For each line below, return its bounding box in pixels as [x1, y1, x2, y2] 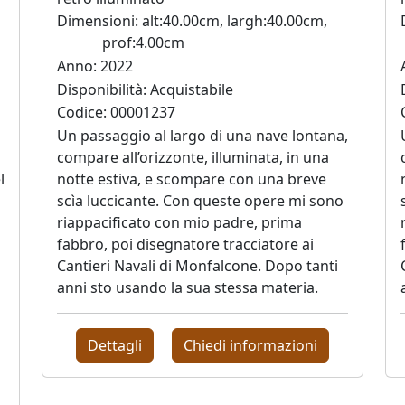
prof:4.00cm [102, 33, 184, 53]
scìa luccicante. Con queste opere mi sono [57, 190, 344, 211]
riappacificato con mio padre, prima [57, 212, 302, 232]
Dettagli [87, 334, 142, 355]
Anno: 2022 [57, 55, 133, 76]
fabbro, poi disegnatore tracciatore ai [57, 233, 314, 254]
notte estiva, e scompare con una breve [57, 168, 326, 189]
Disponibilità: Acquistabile [57, 79, 233, 99]
